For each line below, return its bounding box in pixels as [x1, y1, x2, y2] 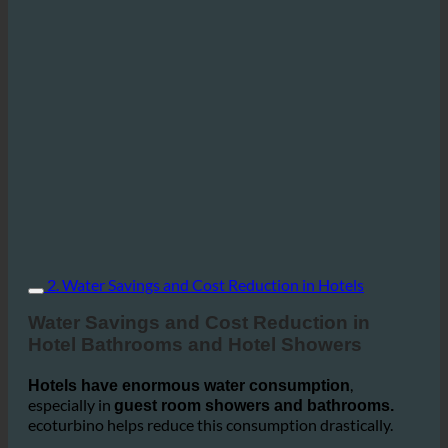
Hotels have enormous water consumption [28, 426, 350, 444]
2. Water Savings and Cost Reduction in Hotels [47, 323, 364, 343]
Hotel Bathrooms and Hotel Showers [28, 383, 362, 405]
